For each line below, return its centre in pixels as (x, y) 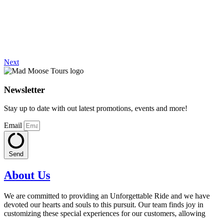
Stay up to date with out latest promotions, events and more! (96, 109)
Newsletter (24, 90)
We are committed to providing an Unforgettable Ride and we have (107, 196)
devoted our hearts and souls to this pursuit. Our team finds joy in (104, 205)
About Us (27, 175)
